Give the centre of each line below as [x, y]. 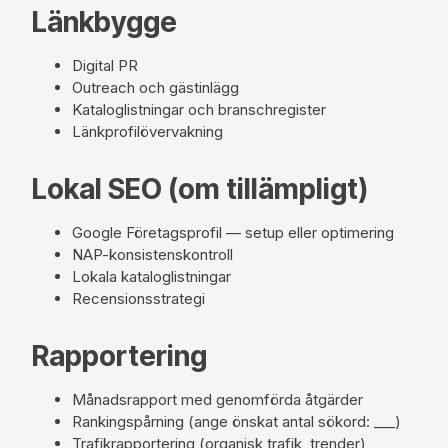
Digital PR [105, 65]
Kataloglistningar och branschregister [199, 109]
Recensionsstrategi [138, 298]
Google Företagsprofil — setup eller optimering [233, 232]
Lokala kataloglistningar [151, 276]
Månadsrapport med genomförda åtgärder [217, 399]
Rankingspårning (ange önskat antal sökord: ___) [236, 421]
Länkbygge [104, 21]
